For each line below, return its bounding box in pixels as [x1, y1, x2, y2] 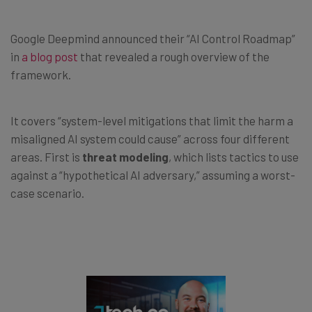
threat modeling [82, 149, 169, 164]
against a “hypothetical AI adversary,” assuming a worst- [10, 167, 295, 182]
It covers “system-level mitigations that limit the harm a [10, 113, 293, 127]
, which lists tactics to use [169, 149, 299, 164]
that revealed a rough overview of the [78, 49, 270, 63]
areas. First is [10, 149, 82, 164]
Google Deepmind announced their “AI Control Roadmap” [10, 31, 295, 45]
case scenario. [10, 185, 84, 200]
